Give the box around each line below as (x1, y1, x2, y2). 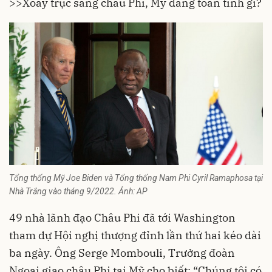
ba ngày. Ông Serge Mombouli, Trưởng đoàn (9, 246, 235, 260)
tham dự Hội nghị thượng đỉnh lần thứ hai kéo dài (9, 228, 261, 243)
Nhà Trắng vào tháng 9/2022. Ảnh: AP (9, 186, 148, 197)
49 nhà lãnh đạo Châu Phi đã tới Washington (9, 211, 236, 225)
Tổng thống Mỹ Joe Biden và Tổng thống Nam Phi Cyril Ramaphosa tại (9, 173, 263, 183)
